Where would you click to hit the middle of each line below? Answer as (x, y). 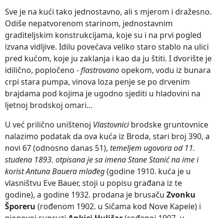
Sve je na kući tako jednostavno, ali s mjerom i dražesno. (108, 11)
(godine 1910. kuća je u (149, 171)
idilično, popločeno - (43, 70)
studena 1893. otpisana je (49, 159)
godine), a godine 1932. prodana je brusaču (86, 194)
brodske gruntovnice (169, 124)
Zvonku (181, 194)
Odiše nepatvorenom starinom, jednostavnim (89, 23)
